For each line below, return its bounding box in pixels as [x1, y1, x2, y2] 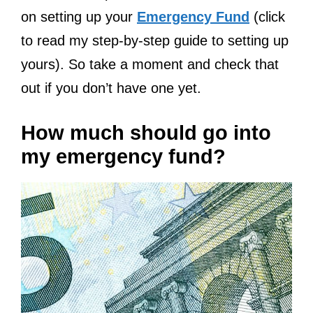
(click [249, 8, 285, 24]
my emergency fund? [21, 145, 231, 168]
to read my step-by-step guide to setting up [21, 32, 289, 48]
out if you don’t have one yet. [21, 80, 201, 96]
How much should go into [21, 121, 271, 144]
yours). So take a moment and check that [21, 56, 279, 72]
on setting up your [21, 8, 137, 24]
